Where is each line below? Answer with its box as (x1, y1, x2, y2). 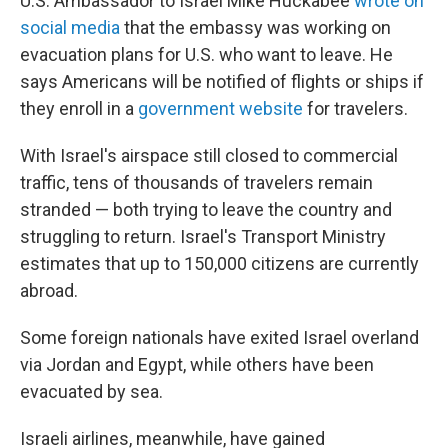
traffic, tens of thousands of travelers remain (20, 172, 373, 193)
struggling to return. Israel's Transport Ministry (20, 226, 386, 247)
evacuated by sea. (20, 381, 163, 402)
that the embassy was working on (120, 17, 391, 38)
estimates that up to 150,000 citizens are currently (20, 253, 419, 274)
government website (138, 98, 303, 119)
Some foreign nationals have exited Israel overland (20, 327, 419, 348)
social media (20, 17, 120, 38)
